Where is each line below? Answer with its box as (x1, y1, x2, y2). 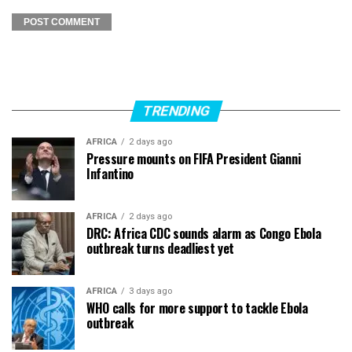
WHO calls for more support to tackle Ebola (86, 298, 308, 317)
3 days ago (129, 285, 172, 296)
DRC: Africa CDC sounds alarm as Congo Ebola (86, 223, 321, 243)
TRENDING (140, 102, 212, 119)
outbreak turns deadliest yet (86, 238, 235, 258)
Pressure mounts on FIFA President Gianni (86, 148, 301, 168)
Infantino (86, 163, 134, 183)
